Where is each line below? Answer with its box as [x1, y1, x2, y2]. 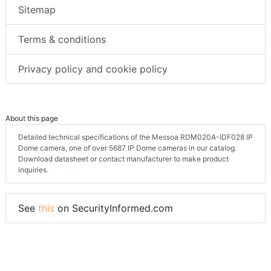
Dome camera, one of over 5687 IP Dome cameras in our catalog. [18, 143, 237, 152]
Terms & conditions [18, 33, 106, 45]
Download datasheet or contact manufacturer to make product [18, 154, 229, 163]
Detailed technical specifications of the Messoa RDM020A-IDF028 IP [18, 132, 253, 142]
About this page [5, 113, 58, 123]
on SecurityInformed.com [54, 201, 173, 214]
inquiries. [18, 165, 48, 174]
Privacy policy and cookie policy [18, 62, 168, 75]
